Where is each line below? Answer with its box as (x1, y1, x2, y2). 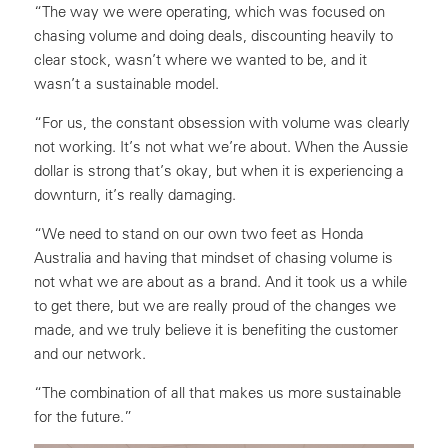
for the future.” (34, 406, 132, 426)
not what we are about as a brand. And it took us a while (34, 271, 407, 291)
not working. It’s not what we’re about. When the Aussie (34, 136, 408, 156)
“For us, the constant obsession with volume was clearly (34, 112, 410, 132)
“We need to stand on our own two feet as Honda (34, 223, 364, 243)
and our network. (34, 343, 146, 363)
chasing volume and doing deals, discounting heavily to (34, 25, 393, 45)
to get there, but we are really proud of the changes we (34, 295, 396, 315)
